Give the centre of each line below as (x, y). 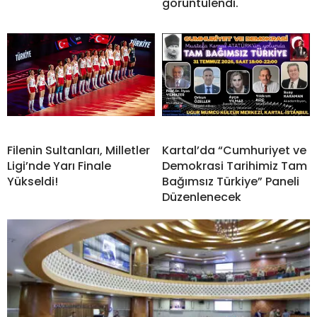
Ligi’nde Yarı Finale (59, 166)
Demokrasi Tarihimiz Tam (235, 166)
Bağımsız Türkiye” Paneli (231, 181)
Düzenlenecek (202, 197)
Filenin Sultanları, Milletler (79, 150)
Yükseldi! (33, 181)
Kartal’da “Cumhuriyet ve (234, 150)
